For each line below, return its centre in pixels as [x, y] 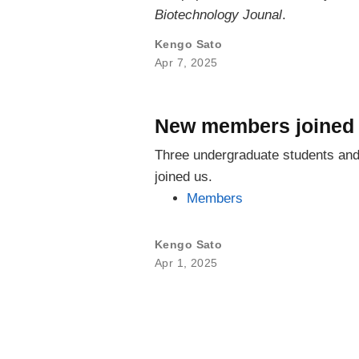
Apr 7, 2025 [186, 62]
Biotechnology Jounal [218, 14]
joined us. [184, 176]
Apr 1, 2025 [186, 262]
